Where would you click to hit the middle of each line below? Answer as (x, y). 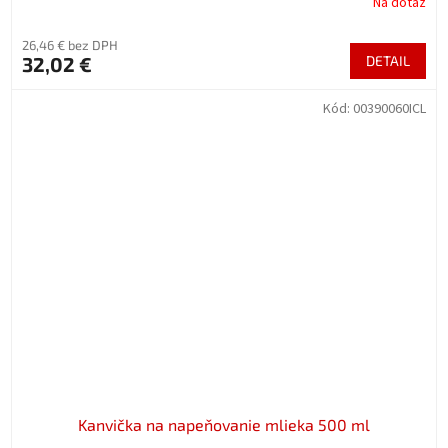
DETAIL (388, 61)
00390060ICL (389, 109)
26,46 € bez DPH (70, 45)
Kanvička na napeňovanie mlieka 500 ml (224, 425)
